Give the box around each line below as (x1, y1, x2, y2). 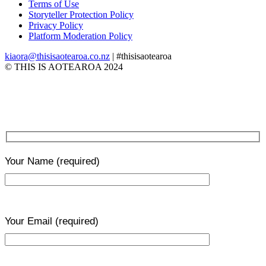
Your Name (5, 156, 56, 167)
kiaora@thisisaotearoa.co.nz (5, 50, 110, 61)
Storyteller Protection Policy (28, 9, 134, 20)
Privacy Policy (28, 20, 83, 30)
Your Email (5, 216, 55, 227)
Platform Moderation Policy (28, 30, 132, 41)
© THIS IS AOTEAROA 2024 (5, 61, 123, 72)
